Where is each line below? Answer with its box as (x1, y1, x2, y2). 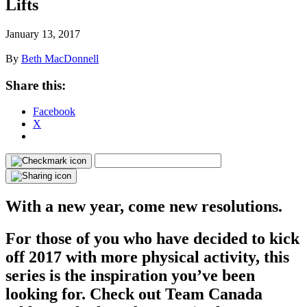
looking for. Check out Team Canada (5, 285, 262, 304)
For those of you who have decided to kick (5, 230, 299, 248)
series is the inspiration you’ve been (5, 267, 255, 285)
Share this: (5, 77, 66, 93)
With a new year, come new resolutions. (5, 197, 282, 216)
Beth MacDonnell (21, 52, 99, 64)
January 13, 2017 (5, 27, 80, 40)
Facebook (33, 106, 75, 118)
